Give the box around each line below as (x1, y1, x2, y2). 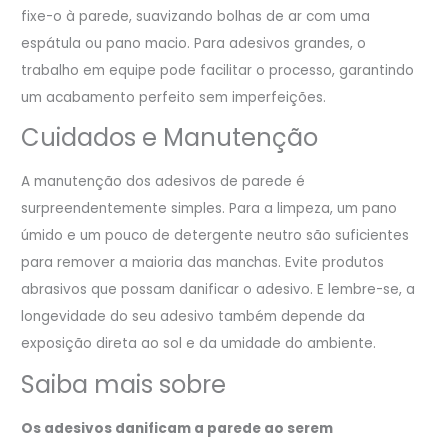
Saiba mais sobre (21, 367, 227, 401)
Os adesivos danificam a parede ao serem (21, 418, 334, 438)
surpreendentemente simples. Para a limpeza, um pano (21, 199, 398, 219)
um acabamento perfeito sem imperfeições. (21, 87, 327, 107)
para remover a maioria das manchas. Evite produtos (21, 253, 385, 273)
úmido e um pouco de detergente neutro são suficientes (21, 226, 410, 246)
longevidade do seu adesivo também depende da (21, 307, 366, 327)
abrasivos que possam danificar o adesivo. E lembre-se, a (21, 280, 416, 300)
